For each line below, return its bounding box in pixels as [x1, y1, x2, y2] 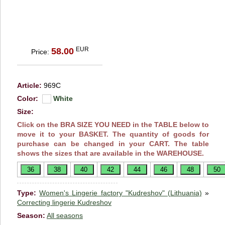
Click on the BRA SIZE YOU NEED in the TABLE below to [17, 120, 209, 129]
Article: [17, 81, 42, 89]
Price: [31, 47, 51, 56]
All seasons [47, 211, 83, 219]
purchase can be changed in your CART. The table [17, 139, 209, 148]
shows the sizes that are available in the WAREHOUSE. [17, 149, 204, 157]
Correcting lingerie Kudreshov [17, 198, 111, 206]
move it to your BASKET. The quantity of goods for [17, 130, 209, 138]
